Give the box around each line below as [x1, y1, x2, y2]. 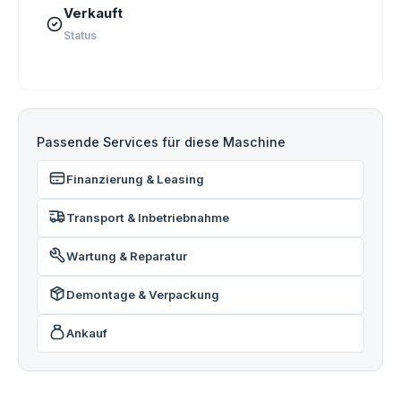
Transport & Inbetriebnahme [66, 210, 229, 226]
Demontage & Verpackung [66, 287, 219, 303]
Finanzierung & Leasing [66, 172, 204, 186]
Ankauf [66, 326, 107, 341]
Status [64, 29, 97, 42]
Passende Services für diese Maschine [37, 134, 286, 149]
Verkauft [64, 4, 123, 21]
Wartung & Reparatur [66, 249, 187, 264]
